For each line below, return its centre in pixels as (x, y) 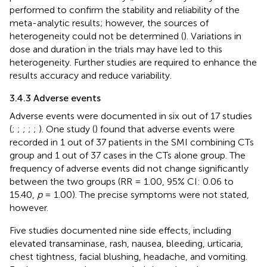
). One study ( (67, 129)
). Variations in (212, 36)
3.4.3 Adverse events (55, 98)
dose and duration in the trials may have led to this (116, 49)
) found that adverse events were (165, 129)
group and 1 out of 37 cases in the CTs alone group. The (128, 155)
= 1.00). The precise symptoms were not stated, (146, 194)
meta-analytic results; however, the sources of (109, 23)
